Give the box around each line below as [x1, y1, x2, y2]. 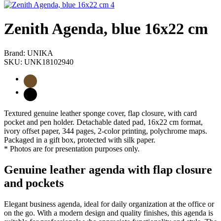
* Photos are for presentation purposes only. [4, 144, 140, 153]
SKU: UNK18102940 [4, 57, 74, 66]
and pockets [4, 176, 64, 189]
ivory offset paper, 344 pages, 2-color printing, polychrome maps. [4, 126, 207, 135]
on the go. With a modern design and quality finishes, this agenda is [4, 208, 213, 217]
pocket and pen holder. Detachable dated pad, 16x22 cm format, [4, 117, 203, 126]
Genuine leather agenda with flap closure [4, 163, 212, 176]
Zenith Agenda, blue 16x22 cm [4, 20, 208, 38]
